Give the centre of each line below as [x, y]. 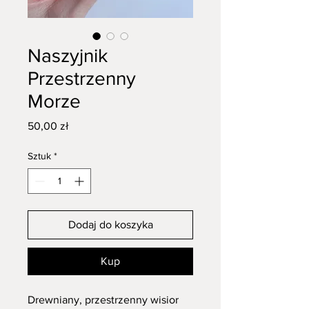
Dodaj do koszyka [110, 225]
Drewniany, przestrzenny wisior [103, 300]
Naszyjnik [68, 56]
